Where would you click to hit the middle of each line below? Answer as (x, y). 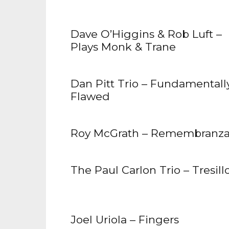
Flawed (90, 97)
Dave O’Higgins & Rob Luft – (146, 34)
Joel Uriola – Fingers (125, 220)
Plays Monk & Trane (123, 47)
